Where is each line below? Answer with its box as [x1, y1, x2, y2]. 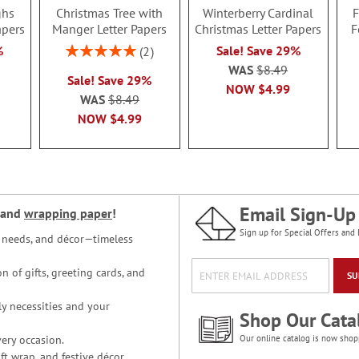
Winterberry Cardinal [203, 5, 314, 22]
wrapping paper [24, 205, 112, 222]
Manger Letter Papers [52, 21, 167, 38]
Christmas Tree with [56, 5, 163, 22]
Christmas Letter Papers [195, 21, 322, 38]
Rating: [64, 41, 99, 56]
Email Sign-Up [240, 202, 356, 228]
